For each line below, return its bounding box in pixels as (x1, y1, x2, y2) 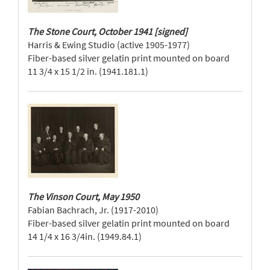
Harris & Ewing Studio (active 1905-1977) (28, 39, 190, 51)
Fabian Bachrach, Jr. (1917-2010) (28, 204, 159, 216)
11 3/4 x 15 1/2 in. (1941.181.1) (28, 65, 148, 77)
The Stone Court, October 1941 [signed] (28, 25, 187, 37)
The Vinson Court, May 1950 (28, 190, 139, 202)
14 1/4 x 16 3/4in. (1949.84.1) (28, 230, 142, 242)
